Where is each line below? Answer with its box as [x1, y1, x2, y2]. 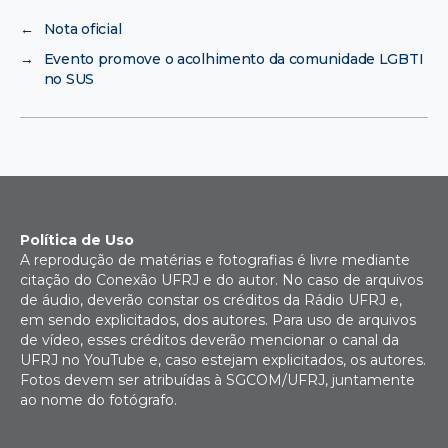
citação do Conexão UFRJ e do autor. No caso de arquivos [20, 271, 423, 290]
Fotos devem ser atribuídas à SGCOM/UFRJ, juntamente [20, 371, 415, 390]
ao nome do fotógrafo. [20, 391, 177, 410]
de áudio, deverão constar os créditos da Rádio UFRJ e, [20, 291, 402, 310]
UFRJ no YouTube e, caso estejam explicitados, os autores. [20, 351, 426, 370]
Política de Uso [20, 231, 134, 250]
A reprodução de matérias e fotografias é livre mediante [20, 251, 410, 270]
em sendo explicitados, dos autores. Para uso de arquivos [20, 311, 416, 330]
